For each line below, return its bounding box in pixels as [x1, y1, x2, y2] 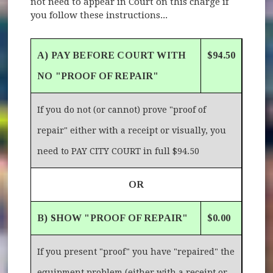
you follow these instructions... [30, 9, 168, 21]
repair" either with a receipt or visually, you [37, 125, 227, 135]
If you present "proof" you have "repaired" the [37, 246, 235, 257]
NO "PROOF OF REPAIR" [37, 70, 159, 81]
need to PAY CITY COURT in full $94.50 [37, 146, 200, 156]
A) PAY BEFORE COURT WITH [37, 49, 186, 60]
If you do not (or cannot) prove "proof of [37, 104, 207, 115]
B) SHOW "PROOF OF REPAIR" [37, 212, 188, 223]
